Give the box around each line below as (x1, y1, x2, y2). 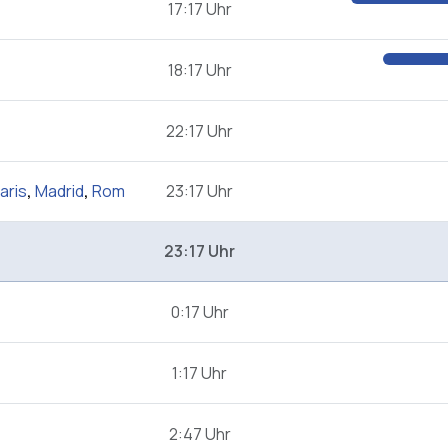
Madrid (35, 180, 84, 203)
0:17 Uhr (170, 301, 229, 324)
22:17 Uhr (166, 120, 233, 143)
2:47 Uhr (168, 423, 231, 446)
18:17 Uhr (167, 59, 232, 82)
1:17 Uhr (172, 362, 227, 385)
